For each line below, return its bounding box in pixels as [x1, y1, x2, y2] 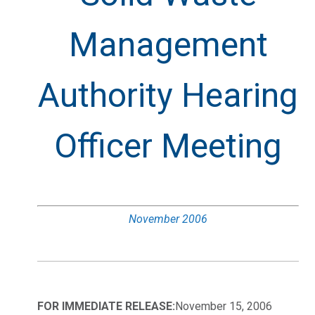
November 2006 [129, 212, 207, 226]
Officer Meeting [54, 125, 282, 166]
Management [68, 24, 268, 65]
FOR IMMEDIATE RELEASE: [37, 299, 175, 313]
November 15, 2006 [175, 299, 272, 313]
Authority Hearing [38, 75, 298, 115]
